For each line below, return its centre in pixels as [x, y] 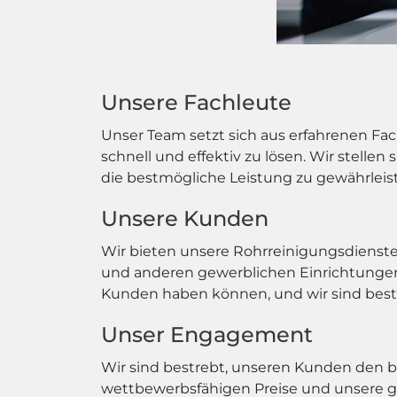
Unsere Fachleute [196, 102]
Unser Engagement [207, 335]
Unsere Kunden [185, 218]
